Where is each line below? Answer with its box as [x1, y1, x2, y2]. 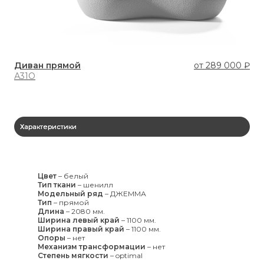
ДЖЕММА [110, 189, 146, 198]
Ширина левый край [38, 215, 120, 225]
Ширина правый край [38, 224, 124, 233]
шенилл [83, 180, 113, 189]
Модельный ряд [38, 189, 103, 198]
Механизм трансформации [38, 242, 146, 251]
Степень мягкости [38, 250, 108, 260]
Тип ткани [38, 180, 76, 189]
